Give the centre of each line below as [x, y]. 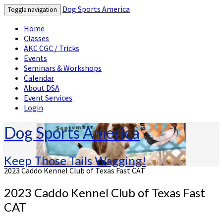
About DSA [42, 88]
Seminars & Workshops [63, 68]
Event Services [48, 98]
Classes [36, 38]
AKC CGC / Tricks [52, 48]
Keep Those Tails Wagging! [75, 160]
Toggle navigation [32, 10]
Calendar [39, 78]
